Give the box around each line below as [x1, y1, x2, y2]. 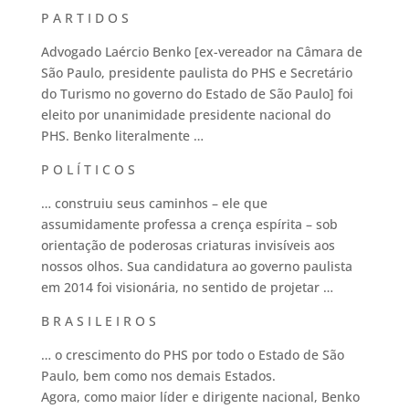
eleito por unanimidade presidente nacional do [40, 106, 330, 123]
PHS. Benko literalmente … [40, 127, 204, 144]
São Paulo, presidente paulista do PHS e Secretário [40, 64, 352, 81]
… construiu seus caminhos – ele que [40, 194, 267, 212]
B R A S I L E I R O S [40, 312, 156, 330]
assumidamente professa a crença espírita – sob [40, 215, 338, 233]
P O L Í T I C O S [40, 161, 135, 178]
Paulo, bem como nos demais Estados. [40, 367, 276, 384]
